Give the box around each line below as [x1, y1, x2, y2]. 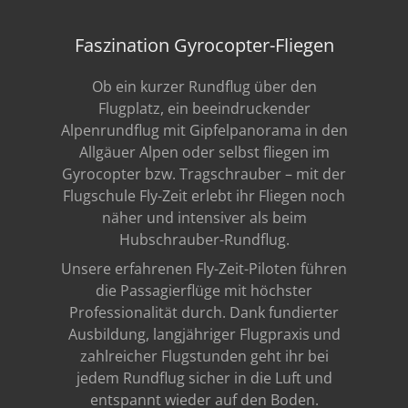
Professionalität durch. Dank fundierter [69, 302, 339, 322]
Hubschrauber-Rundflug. [118, 229, 290, 250]
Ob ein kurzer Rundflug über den [91, 76, 317, 97]
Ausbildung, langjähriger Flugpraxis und [67, 324, 341, 344]
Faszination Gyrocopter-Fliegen [74, 33, 334, 57]
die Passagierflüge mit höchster [96, 280, 312, 301]
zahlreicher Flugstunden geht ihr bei [79, 346, 329, 366]
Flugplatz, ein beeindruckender [97, 98, 311, 118]
